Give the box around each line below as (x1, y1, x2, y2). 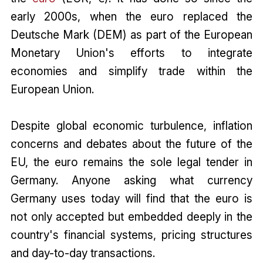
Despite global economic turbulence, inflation (10, 119, 253, 133)
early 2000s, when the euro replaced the (10, 9, 253, 24)
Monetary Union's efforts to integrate (10, 46, 253, 60)
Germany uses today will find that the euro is (10, 191, 253, 206)
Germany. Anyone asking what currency (10, 173, 253, 188)
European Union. (10, 82, 94, 97)
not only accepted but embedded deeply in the (10, 210, 253, 224)
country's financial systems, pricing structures (10, 228, 253, 242)
